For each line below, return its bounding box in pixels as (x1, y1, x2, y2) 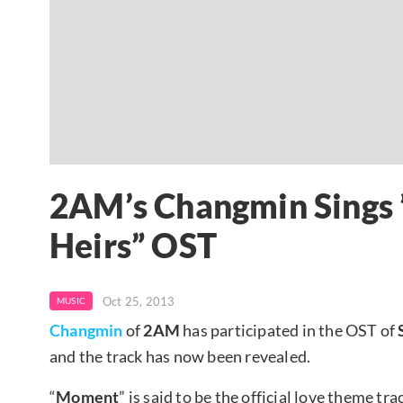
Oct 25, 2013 (103, 293, 175, 309)
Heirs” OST (49, 226, 217, 266)
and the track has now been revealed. (49, 345, 311, 366)
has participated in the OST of (180, 319, 399, 340)
